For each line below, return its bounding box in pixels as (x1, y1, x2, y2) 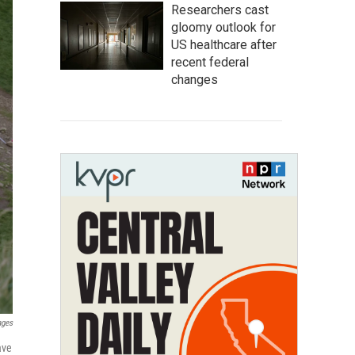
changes (171, 72, 218, 87)
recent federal (171, 55, 249, 70)
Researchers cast (171, 2, 269, 17)
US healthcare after (171, 37, 277, 52)
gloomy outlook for (171, 20, 276, 35)
